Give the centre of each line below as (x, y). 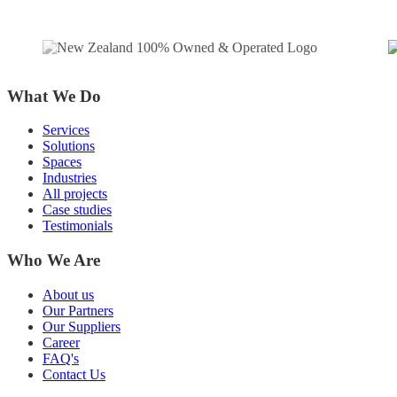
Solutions (69, 146)
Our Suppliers (82, 326)
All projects (75, 194)
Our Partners (78, 310)
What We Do (54, 96)
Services (66, 130)
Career (61, 342)
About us (68, 294)
